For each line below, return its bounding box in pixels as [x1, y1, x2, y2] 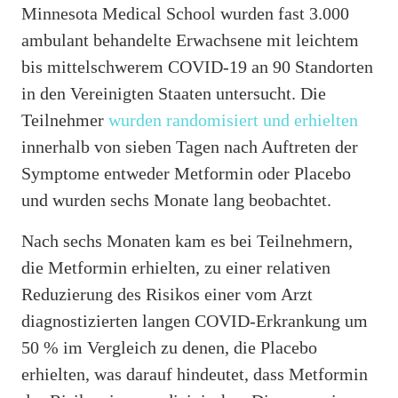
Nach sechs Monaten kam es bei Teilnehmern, [21, 230, 353, 251]
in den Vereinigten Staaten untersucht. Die [21, 83, 326, 103]
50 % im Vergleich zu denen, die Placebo [21, 337, 317, 357]
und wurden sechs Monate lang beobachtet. [21, 189, 331, 210]
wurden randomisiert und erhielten [108, 109, 358, 130]
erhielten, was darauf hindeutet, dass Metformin [21, 363, 368, 384]
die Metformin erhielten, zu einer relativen [21, 257, 330, 277]
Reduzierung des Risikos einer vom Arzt [21, 283, 313, 304]
